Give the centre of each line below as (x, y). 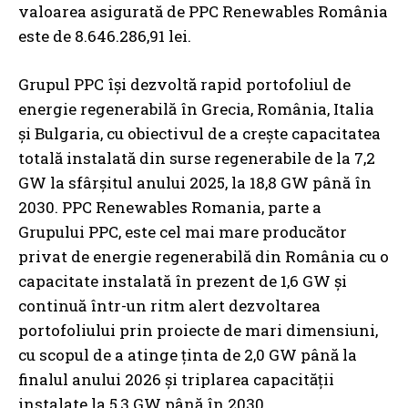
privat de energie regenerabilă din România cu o (204, 256)
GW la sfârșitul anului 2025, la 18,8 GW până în (195, 182)
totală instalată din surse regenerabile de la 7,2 (197, 158)
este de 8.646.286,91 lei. (105, 36)
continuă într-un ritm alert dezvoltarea (169, 305)
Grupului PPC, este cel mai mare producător (183, 231)
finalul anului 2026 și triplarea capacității (176, 379)
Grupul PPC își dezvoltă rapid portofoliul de (184, 84)
